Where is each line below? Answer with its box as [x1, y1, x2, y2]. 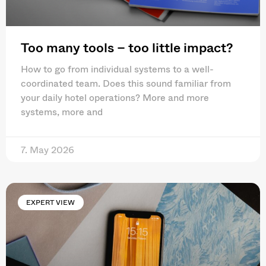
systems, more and [21, 103, 103, 119]
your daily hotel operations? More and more [21, 89, 209, 104]
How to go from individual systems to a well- [21, 61, 214, 76]
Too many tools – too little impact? [21, 36, 233, 57]
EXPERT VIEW [26, 196, 75, 208]
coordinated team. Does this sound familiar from [21, 75, 231, 90]
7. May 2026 [21, 141, 74, 157]
